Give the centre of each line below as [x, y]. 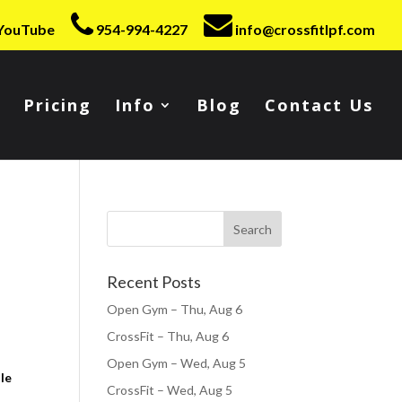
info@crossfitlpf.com [304, 29]
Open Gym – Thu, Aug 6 [175, 309]
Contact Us [319, 105]
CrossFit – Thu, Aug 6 [168, 336]
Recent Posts [154, 282]
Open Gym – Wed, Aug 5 [177, 363]
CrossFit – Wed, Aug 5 [170, 390]
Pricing [57, 105]
